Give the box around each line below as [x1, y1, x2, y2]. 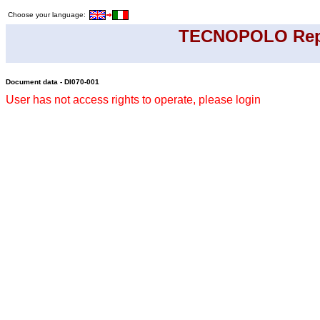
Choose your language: [8, 10, 88, 19]
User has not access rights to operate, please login [6, 94, 261, 106]
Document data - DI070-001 [6, 78, 99, 86]
